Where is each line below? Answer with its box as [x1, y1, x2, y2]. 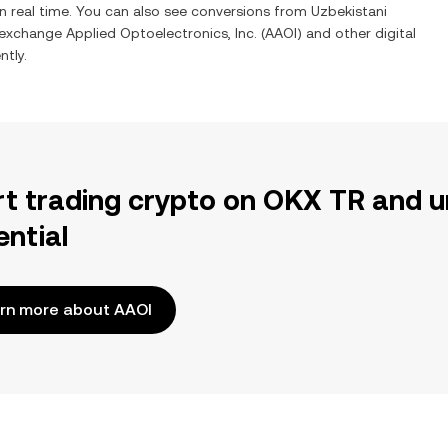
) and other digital [297, 25, 416, 41]
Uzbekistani [311, 3, 387, 19]
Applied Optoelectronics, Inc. [66, 25, 257, 41]
